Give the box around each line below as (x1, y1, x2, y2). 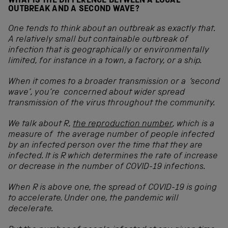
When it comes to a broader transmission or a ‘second (8, 78, 220, 87)
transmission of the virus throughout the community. (8, 99, 215, 108)
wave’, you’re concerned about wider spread (8, 89, 185, 98)
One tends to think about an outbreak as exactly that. (8, 25, 215, 34)
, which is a (173, 120, 214, 129)
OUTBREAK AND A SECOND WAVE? (8, 5, 139, 14)
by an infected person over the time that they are (8, 141, 203, 151)
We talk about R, (8, 120, 73, 129)
